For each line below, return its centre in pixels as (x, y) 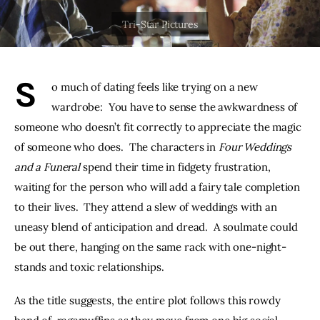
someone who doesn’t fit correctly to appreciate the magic (159, 126)
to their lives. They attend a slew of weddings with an (147, 206)
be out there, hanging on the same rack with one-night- (150, 246)
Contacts (87, 137)
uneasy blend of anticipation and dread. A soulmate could (157, 226)
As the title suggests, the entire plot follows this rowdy (149, 301)
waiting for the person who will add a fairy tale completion (159, 186)
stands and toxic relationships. (89, 266)
